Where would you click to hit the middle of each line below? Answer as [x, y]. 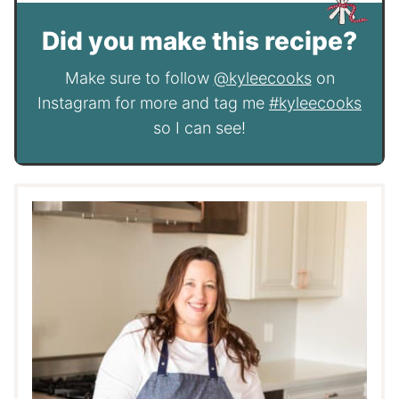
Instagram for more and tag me [153, 102]
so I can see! [199, 127]
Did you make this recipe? [199, 41]
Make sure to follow [139, 77]
